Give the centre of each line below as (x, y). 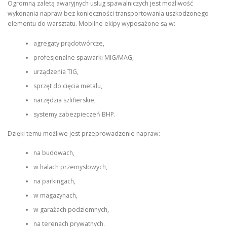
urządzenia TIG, (56, 71)
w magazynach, (55, 196)
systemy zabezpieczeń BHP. (74, 114)
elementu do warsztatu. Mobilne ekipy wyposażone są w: (91, 24)
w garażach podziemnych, (71, 210)
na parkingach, (54, 181)
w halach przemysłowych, (70, 167)
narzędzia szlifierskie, (64, 100)
